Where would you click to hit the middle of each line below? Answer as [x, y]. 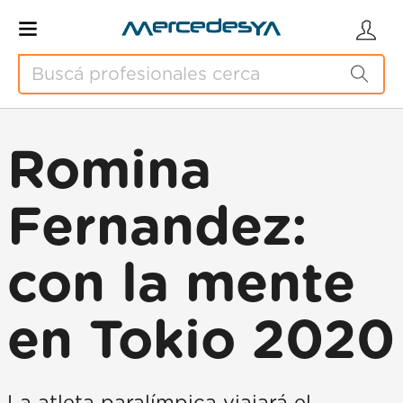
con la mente [181, 285]
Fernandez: [157, 228]
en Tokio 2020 [201, 342]
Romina [109, 172]
